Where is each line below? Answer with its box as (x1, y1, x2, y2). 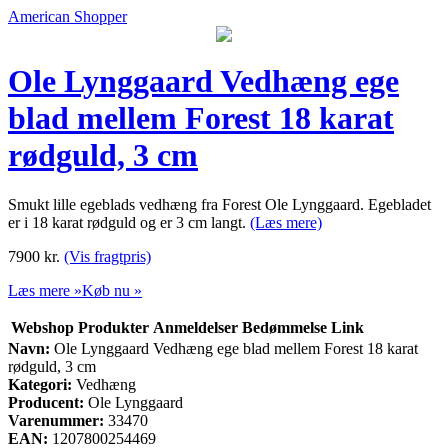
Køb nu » (82, 281, 142, 299)
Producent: (8, 393, 84, 411)
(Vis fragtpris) (64, 247, 151, 265)
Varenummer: (8, 411, 104, 429)
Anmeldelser (153, 318, 238, 336)
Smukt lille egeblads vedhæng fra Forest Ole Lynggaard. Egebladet (8, 195, 431, 213)
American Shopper (8, 8, 127, 25)
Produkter (78, 318, 149, 336)
